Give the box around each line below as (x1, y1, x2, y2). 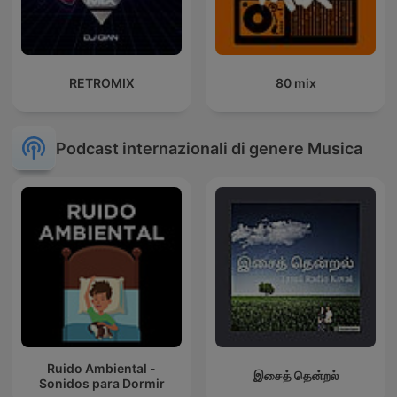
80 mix (275, 75, 316, 91)
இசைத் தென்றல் (253, 368, 339, 384)
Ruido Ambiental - (47, 360, 156, 376)
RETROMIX (68, 75, 135, 91)
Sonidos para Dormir (38, 375, 165, 391)
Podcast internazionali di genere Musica (56, 138, 362, 158)
